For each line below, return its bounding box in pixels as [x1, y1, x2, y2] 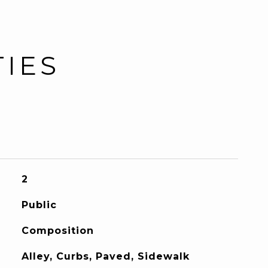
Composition [21, 225, 94, 236]
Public [21, 199, 57, 211]
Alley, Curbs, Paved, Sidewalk [21, 251, 190, 262]
